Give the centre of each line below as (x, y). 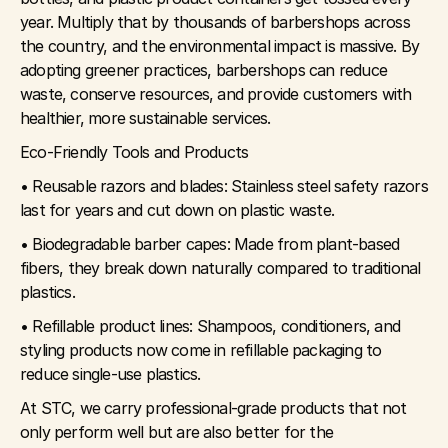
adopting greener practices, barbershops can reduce (204, 69)
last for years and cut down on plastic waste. (177, 209)
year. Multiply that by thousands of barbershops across (215, 21)
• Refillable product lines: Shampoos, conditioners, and (210, 325)
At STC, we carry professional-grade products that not (213, 407)
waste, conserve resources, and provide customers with (216, 93)
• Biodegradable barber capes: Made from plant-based (210, 243)
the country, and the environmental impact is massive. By (220, 45)
